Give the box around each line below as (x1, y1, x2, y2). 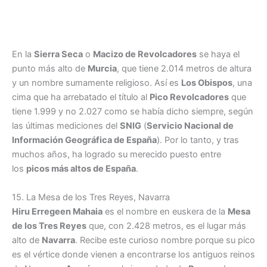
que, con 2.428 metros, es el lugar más (86, 220, 246, 231)
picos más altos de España (26, 163, 136, 175)
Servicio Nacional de (147, 120, 234, 132)
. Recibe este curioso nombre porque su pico (75, 234, 255, 246)
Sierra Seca (34, 49, 83, 60)
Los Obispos (181, 77, 232, 89)
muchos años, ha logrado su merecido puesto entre (12, 149, 221, 160)
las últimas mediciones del (12, 120, 120, 132)
